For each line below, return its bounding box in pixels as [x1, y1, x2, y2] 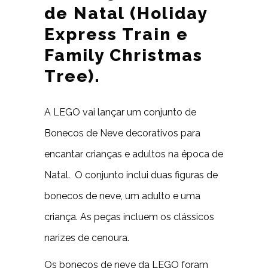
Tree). [44, 66, 100, 86]
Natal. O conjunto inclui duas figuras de [44, 169, 218, 181]
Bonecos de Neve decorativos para [44, 127, 200, 139]
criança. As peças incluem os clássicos [44, 211, 214, 223]
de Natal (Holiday [44, 4, 207, 23]
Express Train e [44, 25, 188, 44]
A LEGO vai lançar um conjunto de [44, 106, 196, 118]
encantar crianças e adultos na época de [44, 148, 223, 160]
